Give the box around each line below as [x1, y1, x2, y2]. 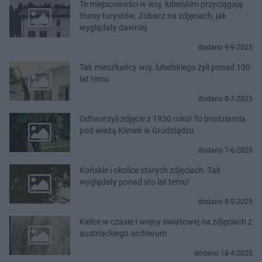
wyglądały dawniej [80, 22, 147, 32]
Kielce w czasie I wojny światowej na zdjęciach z [80, 216, 252, 226]
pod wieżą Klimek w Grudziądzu [80, 125, 194, 135]
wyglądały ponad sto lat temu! [80, 177, 189, 187]
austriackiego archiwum [80, 228, 167, 238]
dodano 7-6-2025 [198, 146, 253, 154]
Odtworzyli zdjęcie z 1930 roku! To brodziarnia [80, 113, 246, 123]
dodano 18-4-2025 [194, 249, 253, 257]
